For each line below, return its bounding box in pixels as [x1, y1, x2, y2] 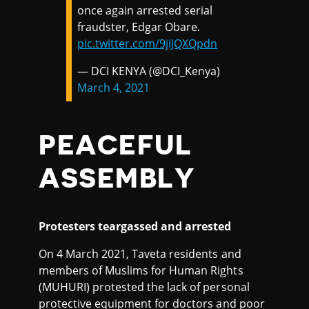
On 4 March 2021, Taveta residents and [39, 246, 241, 262]
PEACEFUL [39, 132, 192, 160]
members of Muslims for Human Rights [39, 263, 243, 279]
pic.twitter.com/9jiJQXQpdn [77, 36, 218, 52]
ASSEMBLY [39, 165, 196, 193]
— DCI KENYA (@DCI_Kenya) [77, 63, 221, 79]
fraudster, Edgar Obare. [77, 19, 201, 35]
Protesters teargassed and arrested [39, 219, 232, 235]
